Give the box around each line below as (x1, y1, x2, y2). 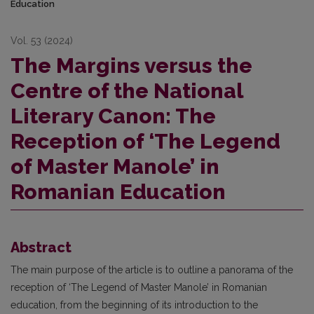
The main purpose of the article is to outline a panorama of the (11, 264, 293, 276)
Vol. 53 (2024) (11, 35, 73, 47)
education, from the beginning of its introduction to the (11, 299, 258, 311)
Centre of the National (11, 78, 243, 104)
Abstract (11, 239, 71, 257)
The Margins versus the (11, 53, 252, 78)
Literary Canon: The (11, 104, 216, 129)
